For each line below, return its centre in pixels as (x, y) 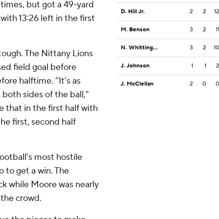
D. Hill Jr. (133, 12)
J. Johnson (135, 66)
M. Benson (135, 30)
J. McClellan (137, 84)
